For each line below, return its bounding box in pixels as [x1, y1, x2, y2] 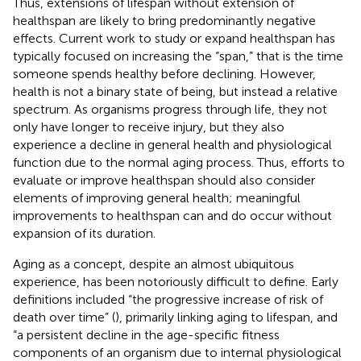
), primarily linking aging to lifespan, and [115, 309, 338, 325]
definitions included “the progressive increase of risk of [13, 291, 323, 307]
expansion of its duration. [13, 225, 156, 241]
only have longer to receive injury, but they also [13, 118, 284, 135]
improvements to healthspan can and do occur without [13, 207, 332, 223]
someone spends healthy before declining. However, [13, 65, 316, 81]
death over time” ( [13, 309, 115, 325]
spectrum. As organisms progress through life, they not [13, 101, 327, 117]
